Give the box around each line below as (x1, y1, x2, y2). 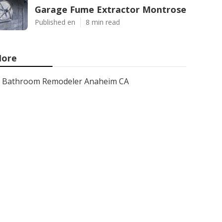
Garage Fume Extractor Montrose (35, 3, 186, 15)
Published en (35, 17, 75, 27)
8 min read (86, 17, 120, 27)
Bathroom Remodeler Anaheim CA (2, 76, 129, 87)
